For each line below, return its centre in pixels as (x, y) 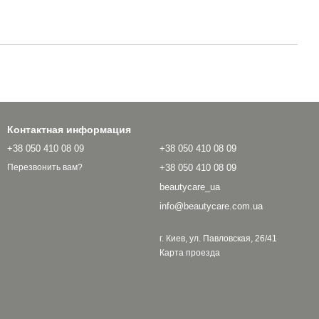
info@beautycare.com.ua (211, 206)
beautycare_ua (190, 187)
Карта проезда (190, 253)
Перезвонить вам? (45, 168)
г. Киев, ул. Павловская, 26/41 (218, 239)
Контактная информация (69, 130)
